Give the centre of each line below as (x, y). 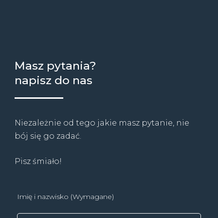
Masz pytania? (55, 66)
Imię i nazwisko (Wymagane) (65, 197)
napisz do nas (53, 81)
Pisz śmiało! (38, 162)
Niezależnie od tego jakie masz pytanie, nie (102, 123)
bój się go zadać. (48, 136)
